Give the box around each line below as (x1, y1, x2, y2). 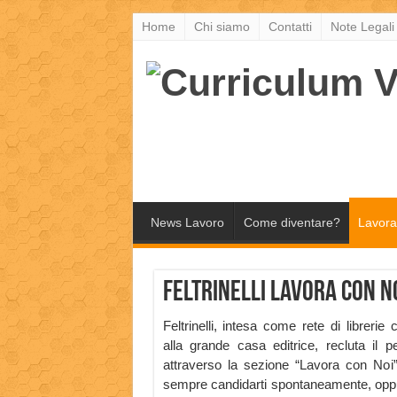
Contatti (268, 19, 312, 34)
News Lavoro (150, 215, 224, 230)
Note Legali (330, 19, 394, 34)
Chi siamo (193, 19, 250, 34)
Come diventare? (243, 215, 340, 230)
